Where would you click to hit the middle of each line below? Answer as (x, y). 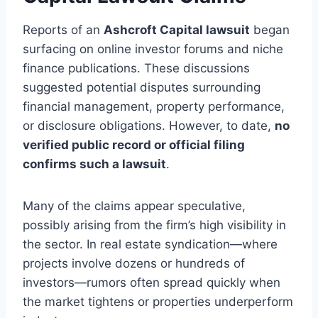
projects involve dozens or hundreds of (134, 264)
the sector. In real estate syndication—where (150, 245)
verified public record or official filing (134, 145)
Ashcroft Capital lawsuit (177, 30)
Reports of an (63, 30)
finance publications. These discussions (136, 68)
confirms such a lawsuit (94, 164)
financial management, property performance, (154, 107)
